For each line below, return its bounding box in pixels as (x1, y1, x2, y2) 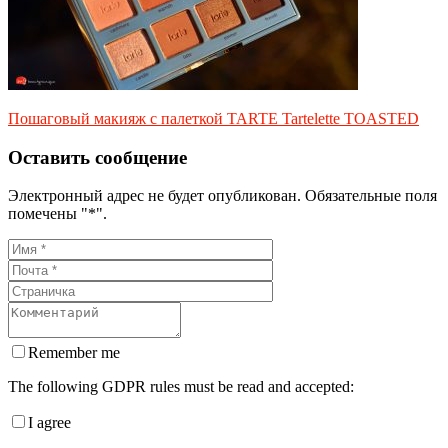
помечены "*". (8, 205, 107, 223)
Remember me (28, 344, 120, 362)
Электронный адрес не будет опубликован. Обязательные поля (8, 187, 437, 205)
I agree (28, 414, 71, 432)
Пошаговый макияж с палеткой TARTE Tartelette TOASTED (8, 110, 419, 127)
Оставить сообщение (8, 146, 187, 168)
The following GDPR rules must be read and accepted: (8, 378, 354, 396)
